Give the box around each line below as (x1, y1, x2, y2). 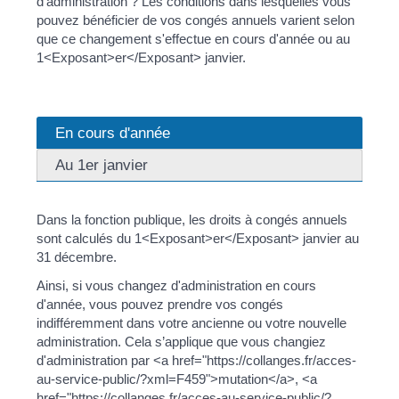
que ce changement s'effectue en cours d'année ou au (37, 30, 351, 46)
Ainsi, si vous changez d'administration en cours (37, 277, 317, 293)
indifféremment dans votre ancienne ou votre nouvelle (37, 314, 347, 330)
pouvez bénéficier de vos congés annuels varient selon (37, 12, 355, 28)
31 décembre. (37, 249, 118, 265)
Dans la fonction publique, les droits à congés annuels (37, 212, 348, 227)
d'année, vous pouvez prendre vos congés (37, 296, 284, 312)
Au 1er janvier (55, 156, 149, 174)
